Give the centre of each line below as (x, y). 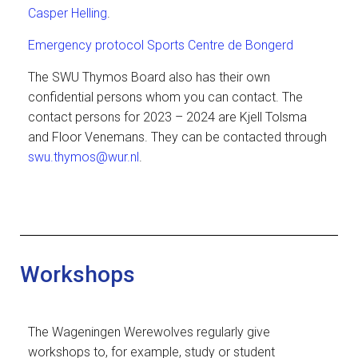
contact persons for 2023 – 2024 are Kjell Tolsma (167, 117)
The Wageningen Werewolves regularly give (149, 332)
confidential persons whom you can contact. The (165, 97)
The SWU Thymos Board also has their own (149, 77)
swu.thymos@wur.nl (84, 157)
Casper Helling (68, 13)
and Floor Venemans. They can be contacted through (177, 137)
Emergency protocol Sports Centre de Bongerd (161, 45)
